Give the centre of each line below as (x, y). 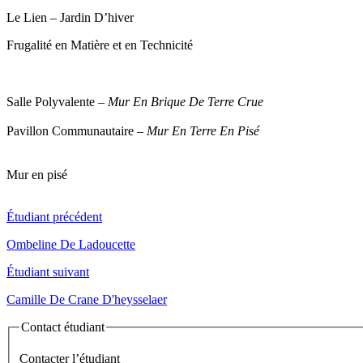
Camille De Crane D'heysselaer (87, 299)
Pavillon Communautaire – (77, 130)
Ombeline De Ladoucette (71, 244)
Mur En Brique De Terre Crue (186, 101)
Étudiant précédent (54, 216)
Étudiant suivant (48, 271)
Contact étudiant (63, 327)
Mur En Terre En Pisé (203, 130)
